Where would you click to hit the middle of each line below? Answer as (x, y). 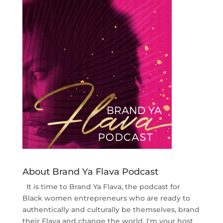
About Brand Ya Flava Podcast (90, 171)
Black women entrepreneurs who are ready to (106, 198)
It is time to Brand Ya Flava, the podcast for (103, 186)
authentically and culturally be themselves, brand (111, 209)
